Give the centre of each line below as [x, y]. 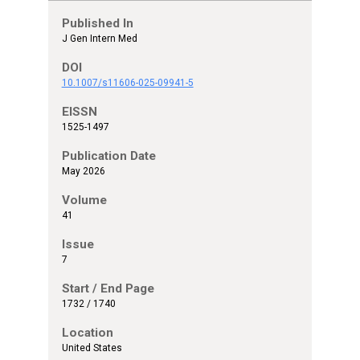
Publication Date [108, 156]
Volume [84, 200]
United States [92, 348]
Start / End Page [108, 289]
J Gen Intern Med [99, 39]
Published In [97, 24]
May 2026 [83, 172]
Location [87, 333]
